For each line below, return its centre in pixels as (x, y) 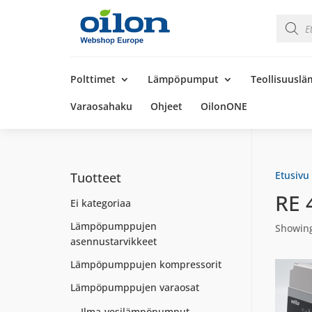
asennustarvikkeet (113, 241)
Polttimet (93, 79)
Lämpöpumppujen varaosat (134, 287)
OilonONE (224, 106)
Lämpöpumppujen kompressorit (146, 264)
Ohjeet (166, 106)
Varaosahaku (101, 106)
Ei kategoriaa (100, 203)
